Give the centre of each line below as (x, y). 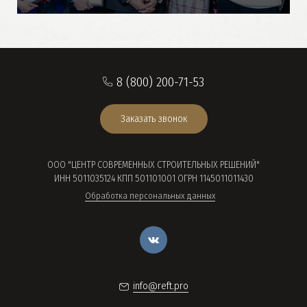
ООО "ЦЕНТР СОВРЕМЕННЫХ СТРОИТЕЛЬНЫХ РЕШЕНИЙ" (153, 165)
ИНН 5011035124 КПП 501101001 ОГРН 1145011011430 (153, 179)
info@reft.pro (160, 286)
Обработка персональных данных (150, 196)
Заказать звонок (153, 119)
